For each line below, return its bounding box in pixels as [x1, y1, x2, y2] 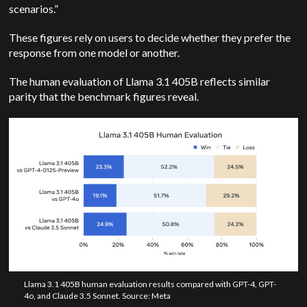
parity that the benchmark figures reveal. [9, 90, 199, 103]
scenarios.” [9, 2, 59, 16]
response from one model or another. [9, 46, 180, 60]
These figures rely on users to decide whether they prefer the [9, 31, 291, 45]
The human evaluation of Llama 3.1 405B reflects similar [9, 75, 271, 88]
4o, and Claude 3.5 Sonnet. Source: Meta [23, 291, 171, 302]
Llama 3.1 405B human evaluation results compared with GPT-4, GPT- [23, 279, 276, 290]
